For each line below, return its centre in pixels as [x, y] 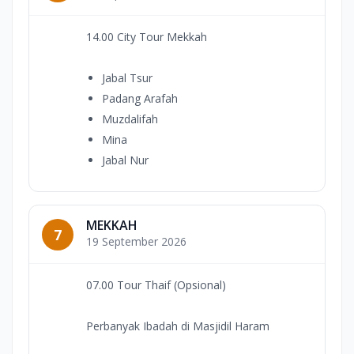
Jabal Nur [125, 160]
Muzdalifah [130, 119]
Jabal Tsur [127, 78]
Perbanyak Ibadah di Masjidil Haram [178, 326]
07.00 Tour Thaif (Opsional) [156, 285]
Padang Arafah [140, 99]
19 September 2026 [136, 242]
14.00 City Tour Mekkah [147, 37]
